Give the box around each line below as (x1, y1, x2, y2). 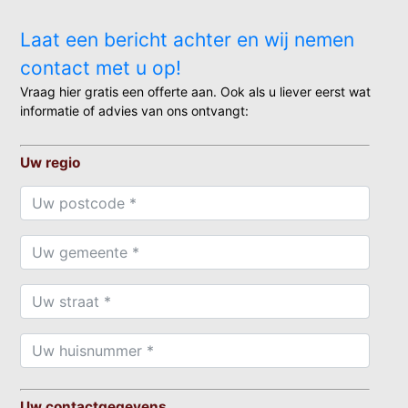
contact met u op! (20, 56, 182, 79)
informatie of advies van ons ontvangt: (20, 102, 250, 118)
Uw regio (20, 153, 81, 171)
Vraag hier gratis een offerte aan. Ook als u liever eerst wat (20, 83, 372, 99)
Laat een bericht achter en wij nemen (20, 27, 355, 51)
